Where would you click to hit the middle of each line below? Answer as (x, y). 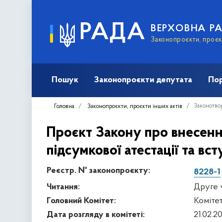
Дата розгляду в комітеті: (96, 215)
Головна (64, 106)
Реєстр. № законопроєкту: (98, 170)
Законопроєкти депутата (143, 80)
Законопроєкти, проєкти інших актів (135, 106)
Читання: (63, 187)
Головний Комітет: (81, 201)
